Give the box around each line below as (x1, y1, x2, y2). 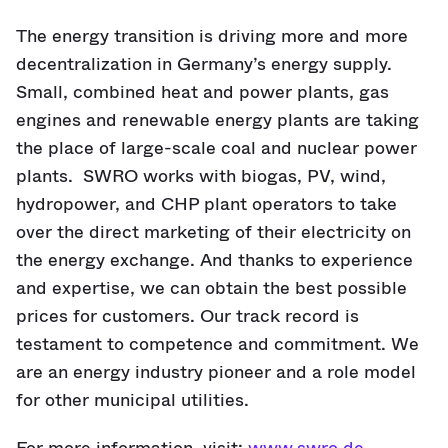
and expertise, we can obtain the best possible (16, 275, 407, 301)
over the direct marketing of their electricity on (16, 219, 411, 245)
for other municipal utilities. (16, 387, 249, 413)
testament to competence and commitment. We (16, 331, 419, 357)
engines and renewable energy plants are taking (16, 107, 419, 133)
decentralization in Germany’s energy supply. (16, 51, 392, 77)
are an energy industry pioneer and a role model (16, 359, 416, 385)
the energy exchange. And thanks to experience (16, 247, 413, 273)
